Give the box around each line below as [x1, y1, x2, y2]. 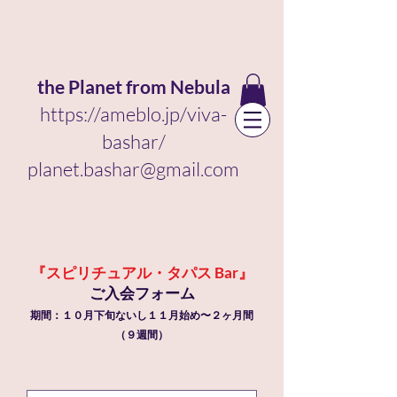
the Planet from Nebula [36, 75, 230, 97]
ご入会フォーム [89, 284, 195, 302]
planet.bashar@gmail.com [27, 157, 239, 181]
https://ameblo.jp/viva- [40, 102, 227, 126]
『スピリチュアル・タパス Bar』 [30, 263, 253, 282]
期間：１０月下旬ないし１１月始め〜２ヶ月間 [30, 308, 253, 322]
